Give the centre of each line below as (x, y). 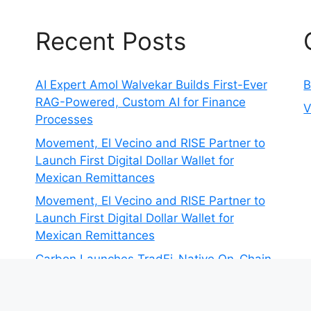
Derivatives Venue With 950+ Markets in (147, 276)
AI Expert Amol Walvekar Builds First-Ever (151, 85)
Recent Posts (110, 41)
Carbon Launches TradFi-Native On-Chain (153, 259)
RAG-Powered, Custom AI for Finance (140, 102)
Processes (64, 120)
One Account (71, 293)
